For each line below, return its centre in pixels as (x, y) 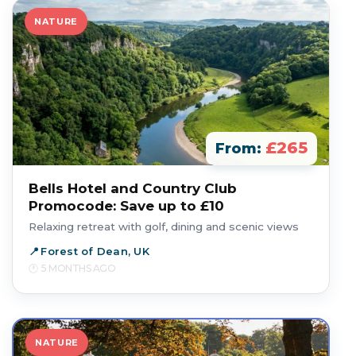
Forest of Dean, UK (95, 251)
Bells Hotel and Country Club (133, 188)
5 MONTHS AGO (79, 268)
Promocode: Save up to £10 (126, 206)
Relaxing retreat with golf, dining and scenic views (164, 226)
